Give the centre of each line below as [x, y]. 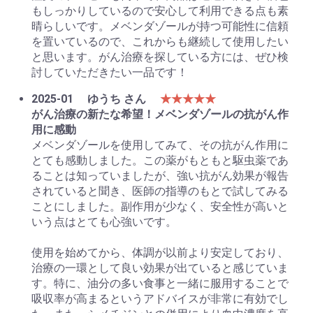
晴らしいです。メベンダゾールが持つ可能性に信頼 [160, 27]
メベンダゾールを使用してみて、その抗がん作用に [160, 145]
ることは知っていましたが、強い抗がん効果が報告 [160, 176]
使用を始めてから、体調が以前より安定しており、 [160, 253]
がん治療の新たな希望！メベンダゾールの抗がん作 [160, 115]
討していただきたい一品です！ [110, 73]
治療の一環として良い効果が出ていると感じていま [160, 268]
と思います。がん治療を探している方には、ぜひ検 [160, 57]
